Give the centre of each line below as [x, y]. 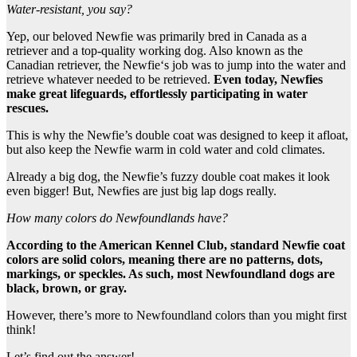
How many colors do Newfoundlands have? [117, 218]
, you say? [107, 9]
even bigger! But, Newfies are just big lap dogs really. [141, 190]
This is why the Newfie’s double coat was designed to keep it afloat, [177, 135]
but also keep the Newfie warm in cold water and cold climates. [166, 149]
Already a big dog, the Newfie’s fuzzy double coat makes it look [168, 176]
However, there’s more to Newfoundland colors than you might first [177, 315]
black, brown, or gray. [67, 288]
